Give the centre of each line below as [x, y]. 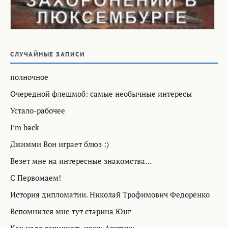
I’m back [25, 127]
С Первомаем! [36, 178]
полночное [29, 77]
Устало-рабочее [38, 111]
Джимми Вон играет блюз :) [60, 144]
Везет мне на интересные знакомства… [81, 161]
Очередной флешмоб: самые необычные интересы [101, 94]
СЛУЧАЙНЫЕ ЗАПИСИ [48, 54]
